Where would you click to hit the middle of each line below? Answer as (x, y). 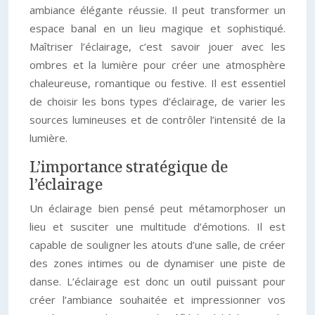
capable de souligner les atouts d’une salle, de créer (157, 245)
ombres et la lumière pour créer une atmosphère (157, 65)
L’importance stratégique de (129, 167)
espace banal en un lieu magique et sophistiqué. (157, 28)
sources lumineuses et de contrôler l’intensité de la (157, 120)
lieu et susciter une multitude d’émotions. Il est (157, 226)
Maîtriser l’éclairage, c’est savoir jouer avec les (157, 46)
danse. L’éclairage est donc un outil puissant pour (157, 281)
